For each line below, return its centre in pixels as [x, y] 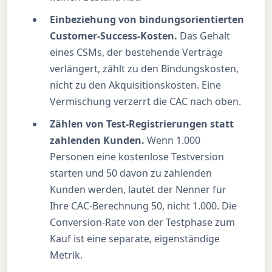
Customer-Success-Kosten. [114, 36]
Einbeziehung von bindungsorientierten [147, 19]
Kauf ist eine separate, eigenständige [135, 238]
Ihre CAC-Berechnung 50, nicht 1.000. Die [144, 206]
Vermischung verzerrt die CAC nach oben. [146, 101]
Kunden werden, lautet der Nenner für [138, 189]
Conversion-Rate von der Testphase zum [143, 222]
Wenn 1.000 [173, 140]
